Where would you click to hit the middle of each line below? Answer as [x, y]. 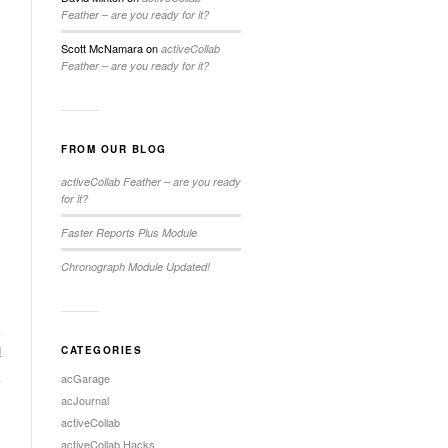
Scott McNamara [102, 48]
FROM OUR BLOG [114, 149]
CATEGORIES [101, 350]
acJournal [85, 400]
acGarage [85, 378]
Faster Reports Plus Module [129, 232]
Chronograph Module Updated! [135, 266]
